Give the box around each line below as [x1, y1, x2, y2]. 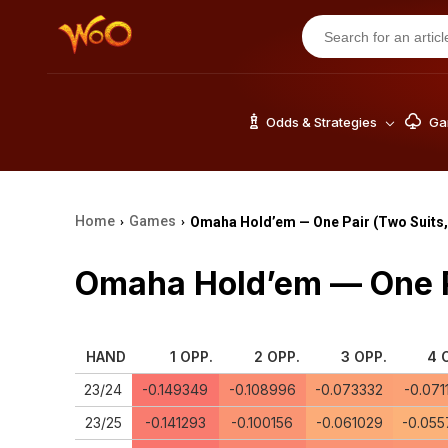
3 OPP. [340, 348, 387, 365]
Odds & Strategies [262, 114, 380, 130]
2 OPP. [253, 348, 300, 365]
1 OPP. [169, 348, 213, 365]
